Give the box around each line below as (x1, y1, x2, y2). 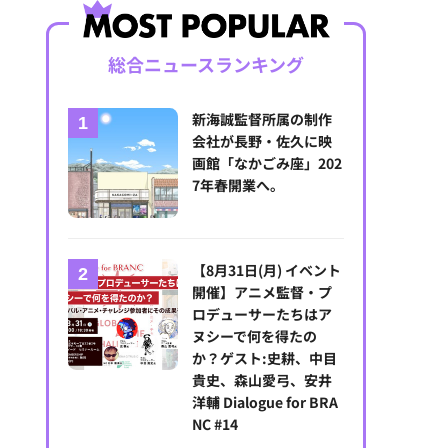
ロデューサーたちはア (192, 304, 333, 325)
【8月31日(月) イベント (192, 260, 342, 281)
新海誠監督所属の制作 (192, 109, 333, 129)
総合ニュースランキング (108, 51, 304, 77)
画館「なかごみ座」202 (192, 153, 343, 173)
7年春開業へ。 (192, 175, 285, 195)
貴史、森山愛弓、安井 (192, 370, 333, 391)
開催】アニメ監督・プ (192, 282, 333, 303)
